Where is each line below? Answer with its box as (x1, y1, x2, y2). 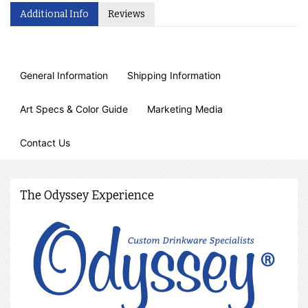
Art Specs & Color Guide (20, 103, 128, 115)
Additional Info (20, 8, 89, 21)
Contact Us (20, 137, 70, 149)
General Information (20, 69, 108, 82)
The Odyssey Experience (20, 188, 154, 203)
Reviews (108, 8, 145, 21)
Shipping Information (127, 69, 221, 82)
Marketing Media (147, 103, 223, 115)
